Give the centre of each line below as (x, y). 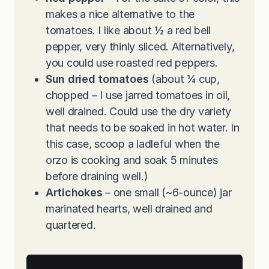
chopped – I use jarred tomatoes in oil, (138, 95)
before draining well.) (97, 177)
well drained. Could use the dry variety (139, 112)
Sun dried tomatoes (97, 79)
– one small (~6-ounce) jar (167, 193)
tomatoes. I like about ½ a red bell (128, 31)
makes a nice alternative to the (120, 14)
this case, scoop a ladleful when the (133, 144)
